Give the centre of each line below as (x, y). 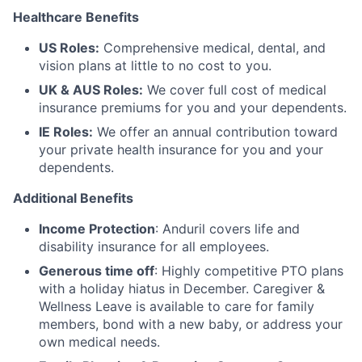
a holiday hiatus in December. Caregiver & (197, 288)
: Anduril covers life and (227, 229)
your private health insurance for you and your (181, 149)
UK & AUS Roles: (91, 90)
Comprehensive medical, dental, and (213, 48)
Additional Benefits (73, 198)
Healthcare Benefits (76, 17)
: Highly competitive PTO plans (249, 271)
